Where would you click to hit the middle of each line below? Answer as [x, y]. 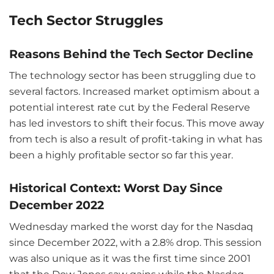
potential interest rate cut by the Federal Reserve [130, 108]
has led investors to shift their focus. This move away [137, 124]
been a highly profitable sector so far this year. [121, 155]
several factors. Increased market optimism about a [134, 92]
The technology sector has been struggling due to [132, 76]
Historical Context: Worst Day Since [116, 187]
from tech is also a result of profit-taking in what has [136, 139]
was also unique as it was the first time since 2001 [130, 259]
